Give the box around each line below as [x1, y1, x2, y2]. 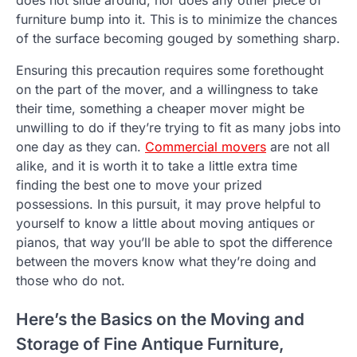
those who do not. [16, 273, 125, 289]
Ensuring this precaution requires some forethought [16, 62, 324, 79]
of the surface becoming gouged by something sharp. [16, 30, 340, 47]
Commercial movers [145, 139, 266, 155]
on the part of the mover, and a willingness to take [16, 81, 318, 98]
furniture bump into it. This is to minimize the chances [16, 11, 337, 28]
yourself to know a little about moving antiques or [16, 215, 315, 232]
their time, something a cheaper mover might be [16, 100, 304, 117]
